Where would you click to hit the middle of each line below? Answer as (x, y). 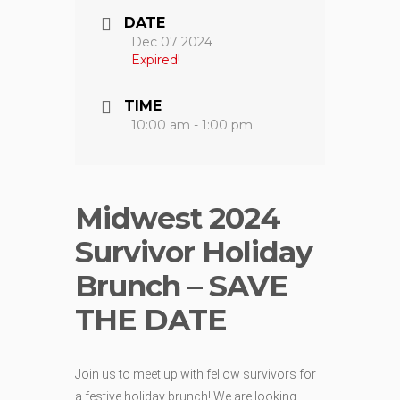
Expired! (156, 60)
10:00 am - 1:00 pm (192, 125)
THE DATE (151, 320)
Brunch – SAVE (182, 286)
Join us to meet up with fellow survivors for (196, 375)
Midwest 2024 (178, 218)
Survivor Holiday (194, 252)
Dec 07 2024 (172, 42)
